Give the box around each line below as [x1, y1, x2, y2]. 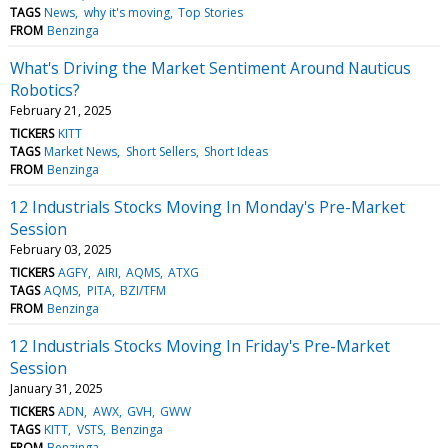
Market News [44, 142, 118, 160]
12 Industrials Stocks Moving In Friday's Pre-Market [10, 334, 390, 357]
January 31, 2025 [10, 379, 103, 397]
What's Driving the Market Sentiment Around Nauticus [10, 56, 411, 79]
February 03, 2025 [10, 240, 112, 258]
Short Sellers [125, 142, 196, 160]
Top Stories [177, 3, 243, 21]
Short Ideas [203, 142, 268, 160]
